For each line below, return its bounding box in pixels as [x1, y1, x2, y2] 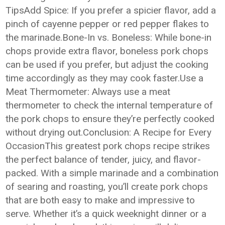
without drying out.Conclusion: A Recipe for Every [6, 127, 212, 138]
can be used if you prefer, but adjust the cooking [6, 59, 209, 70]
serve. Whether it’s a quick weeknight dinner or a [6, 208, 207, 219]
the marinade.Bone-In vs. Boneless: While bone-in [6, 32, 212, 43]
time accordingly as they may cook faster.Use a [6, 72, 204, 84]
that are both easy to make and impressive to [6, 194, 195, 206]
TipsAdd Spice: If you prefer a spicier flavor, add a [6, 5, 216, 16]
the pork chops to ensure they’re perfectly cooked [6, 113, 215, 125]
